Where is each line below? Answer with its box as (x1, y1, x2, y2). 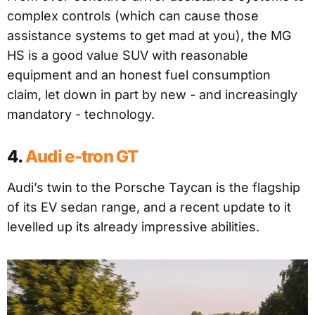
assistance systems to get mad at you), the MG (7, 27, 291, 43)
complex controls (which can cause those (7, 8, 259, 23)
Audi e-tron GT (25, 146, 139, 167)
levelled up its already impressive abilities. (7, 219, 259, 234)
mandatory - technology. (7, 106, 155, 122)
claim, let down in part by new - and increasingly (7, 86, 297, 102)
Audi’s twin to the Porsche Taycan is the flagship (7, 179, 300, 195)
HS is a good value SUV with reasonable (7, 47, 248, 63)
